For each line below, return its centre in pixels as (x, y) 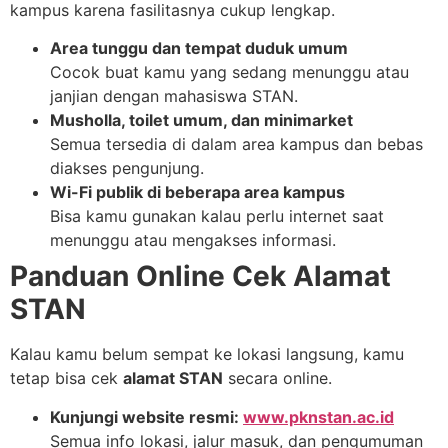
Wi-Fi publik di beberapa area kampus (197, 192)
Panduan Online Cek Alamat (200, 276)
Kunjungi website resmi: (146, 416)
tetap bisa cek (66, 378)
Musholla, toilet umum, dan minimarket (201, 120)
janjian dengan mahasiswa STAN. (174, 96)
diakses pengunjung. (127, 168)
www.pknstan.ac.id (318, 416)
